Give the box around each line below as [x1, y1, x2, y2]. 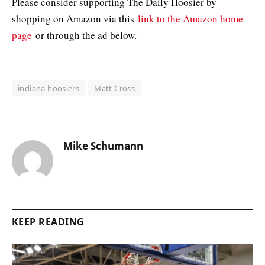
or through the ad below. [32, 28, 137, 43]
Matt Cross [94, 83, 135, 94]
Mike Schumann [63, 139, 143, 153]
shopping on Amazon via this [12, 12, 138, 26]
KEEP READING [12, 215, 85, 229]
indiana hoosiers [18, 83, 80, 94]
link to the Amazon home [138, 12, 243, 26]
